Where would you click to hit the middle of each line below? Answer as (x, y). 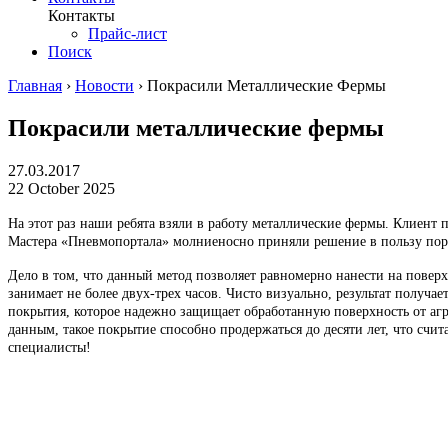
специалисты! (49, 347)
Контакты (81, 15)
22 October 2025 (61, 188)
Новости (104, 85)
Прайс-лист (127, 33)
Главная (35, 85)
